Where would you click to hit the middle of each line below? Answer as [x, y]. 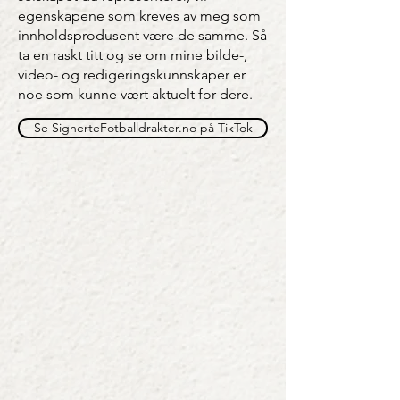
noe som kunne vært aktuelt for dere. [135, 94]
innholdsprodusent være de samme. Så [142, 35]
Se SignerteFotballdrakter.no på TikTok [143, 128]
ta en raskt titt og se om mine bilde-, [133, 55]
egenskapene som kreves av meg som [139, 16]
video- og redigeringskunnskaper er [132, 75]
